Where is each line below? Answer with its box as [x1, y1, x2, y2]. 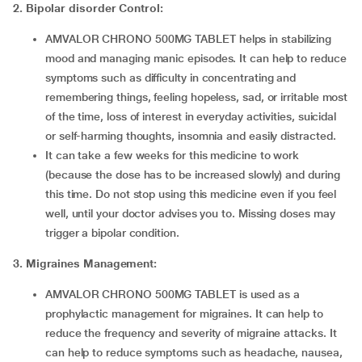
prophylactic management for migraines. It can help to [45, 307, 323, 320]
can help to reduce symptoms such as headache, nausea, [45, 346, 343, 359]
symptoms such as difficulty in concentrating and [45, 71, 297, 84]
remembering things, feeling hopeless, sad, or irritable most [45, 90, 348, 103]
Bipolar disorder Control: [25, 2, 163, 15]
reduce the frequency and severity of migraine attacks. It [45, 326, 337, 339]
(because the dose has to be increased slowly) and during [45, 168, 340, 181]
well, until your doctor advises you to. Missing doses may [45, 207, 335, 220]
